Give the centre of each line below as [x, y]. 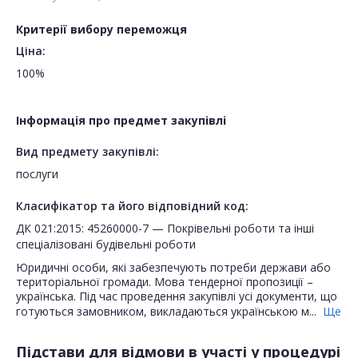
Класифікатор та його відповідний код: [132, 206]
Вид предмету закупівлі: [88, 152]
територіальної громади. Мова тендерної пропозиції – [165, 282]
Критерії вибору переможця [101, 30]
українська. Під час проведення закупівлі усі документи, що [177, 296]
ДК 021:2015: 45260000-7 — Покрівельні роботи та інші [165, 229]
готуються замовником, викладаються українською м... [168, 312]
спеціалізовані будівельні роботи [106, 245]
